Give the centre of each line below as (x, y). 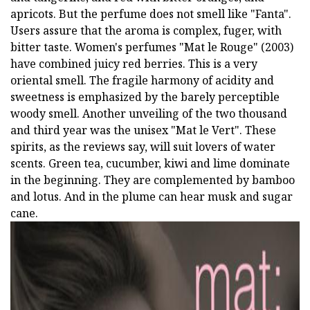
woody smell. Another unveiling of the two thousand (149, 113)
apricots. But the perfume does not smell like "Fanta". (151, 13)
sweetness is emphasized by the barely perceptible (145, 97)
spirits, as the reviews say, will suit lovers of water (143, 146)
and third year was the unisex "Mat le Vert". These (143, 130)
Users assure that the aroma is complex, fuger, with (146, 30)
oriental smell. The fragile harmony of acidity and (142, 80)
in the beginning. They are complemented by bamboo (153, 180)
